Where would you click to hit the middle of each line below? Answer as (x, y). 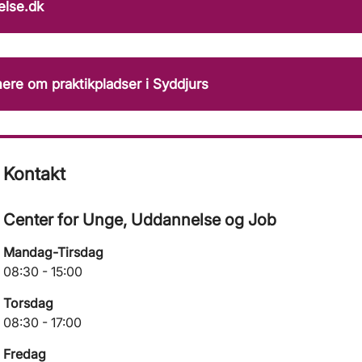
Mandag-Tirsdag (54, 253)
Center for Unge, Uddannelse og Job (140, 220)
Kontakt (35, 174)
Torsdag (29, 303)
